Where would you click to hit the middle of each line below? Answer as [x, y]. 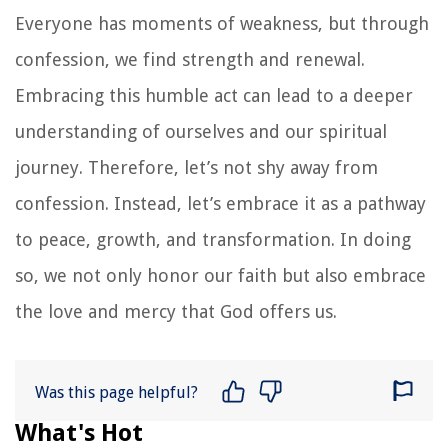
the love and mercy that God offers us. [176, 311]
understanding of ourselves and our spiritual [201, 131]
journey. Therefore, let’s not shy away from [196, 167]
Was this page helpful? [116, 392]
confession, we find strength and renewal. [190, 59]
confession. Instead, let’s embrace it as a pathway [220, 203]
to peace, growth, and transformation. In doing [213, 239]
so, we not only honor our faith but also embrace [220, 275]
